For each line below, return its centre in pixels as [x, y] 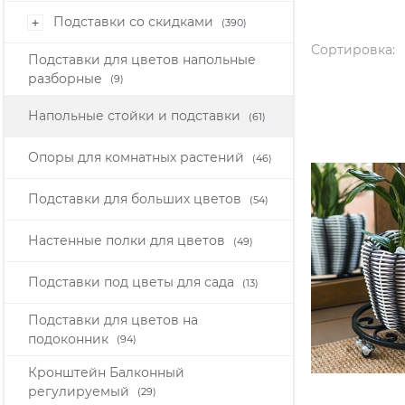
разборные [67, 78]
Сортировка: [353, 50]
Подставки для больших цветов [137, 199]
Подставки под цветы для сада [133, 283]
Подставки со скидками [135, 22]
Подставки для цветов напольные [142, 59]
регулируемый [80, 391]
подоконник [70, 339]
